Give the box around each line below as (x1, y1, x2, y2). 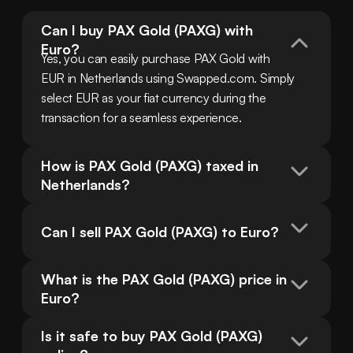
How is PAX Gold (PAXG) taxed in (41, 157, 258, 175)
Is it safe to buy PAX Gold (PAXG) (41, 327, 262, 345)
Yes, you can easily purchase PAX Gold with (41, 50, 270, 67)
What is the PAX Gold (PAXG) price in (41, 270, 287, 288)
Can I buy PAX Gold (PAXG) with (41, 21, 253, 39)
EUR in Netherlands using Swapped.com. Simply (41, 70, 295, 87)
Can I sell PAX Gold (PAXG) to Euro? (41, 223, 279, 241)
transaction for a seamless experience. (41, 110, 242, 126)
